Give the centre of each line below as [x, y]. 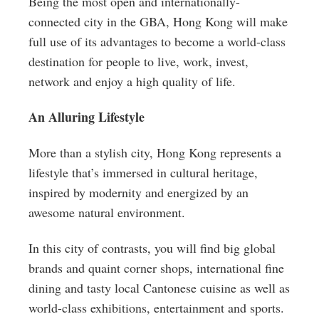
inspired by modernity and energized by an [138, 192]
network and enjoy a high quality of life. [132, 81]
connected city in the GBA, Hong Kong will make [158, 21]
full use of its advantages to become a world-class [157, 41]
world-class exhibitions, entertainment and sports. [156, 308]
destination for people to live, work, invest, [138, 61]
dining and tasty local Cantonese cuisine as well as [159, 288]
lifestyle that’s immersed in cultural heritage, [143, 172]
